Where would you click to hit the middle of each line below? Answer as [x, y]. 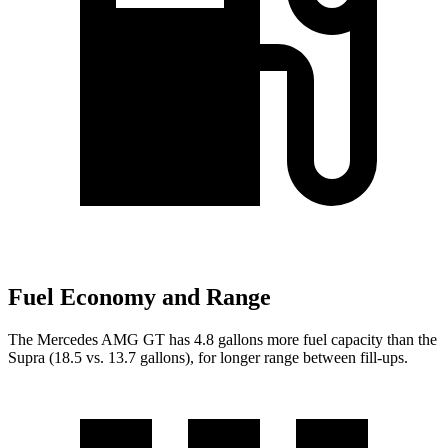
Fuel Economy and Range [139, 297]
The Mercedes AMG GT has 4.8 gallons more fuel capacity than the [222, 340]
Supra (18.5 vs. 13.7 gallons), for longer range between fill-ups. [208, 358]
